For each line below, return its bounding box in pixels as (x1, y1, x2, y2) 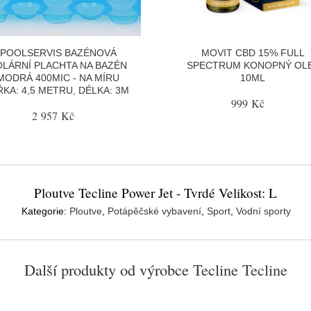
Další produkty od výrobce (24, 258, 193, 280)
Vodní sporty (236, 205, 291, 217)
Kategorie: (22, 205, 69, 217)
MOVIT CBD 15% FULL (201, 47, 305, 58)
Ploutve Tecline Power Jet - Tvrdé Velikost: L (34, 183, 277, 201)
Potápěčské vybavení (108, 205, 201, 217)
